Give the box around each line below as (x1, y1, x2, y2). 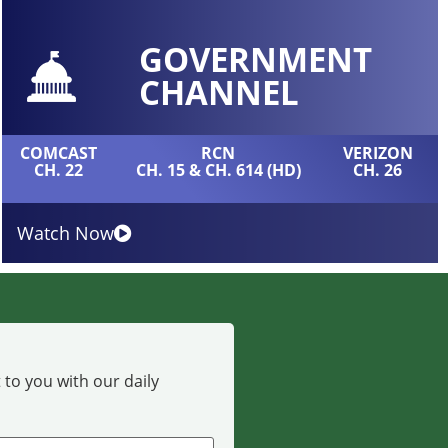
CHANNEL (138, 70, 299, 116)
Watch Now (16, 220, 114, 245)
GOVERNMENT (138, 37, 372, 83)
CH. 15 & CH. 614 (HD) (135, 158, 301, 181)
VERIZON (342, 141, 413, 164)
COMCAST (19, 141, 97, 164)
